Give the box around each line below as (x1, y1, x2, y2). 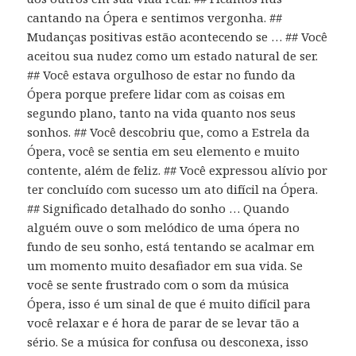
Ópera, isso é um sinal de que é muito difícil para (27, 295, 311, 311)
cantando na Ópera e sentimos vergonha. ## (27, 9, 283, 25)
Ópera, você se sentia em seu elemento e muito (27, 142, 300, 159)
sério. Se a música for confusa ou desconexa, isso (27, 333, 309, 350)
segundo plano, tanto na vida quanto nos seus (27, 104, 296, 121)
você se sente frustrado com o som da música (27, 276, 290, 292)
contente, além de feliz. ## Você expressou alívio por (27, 161, 328, 178)
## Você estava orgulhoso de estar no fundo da (27, 66, 296, 83)
